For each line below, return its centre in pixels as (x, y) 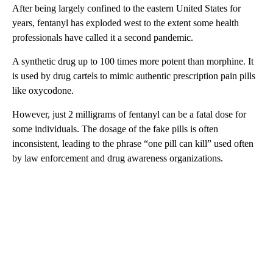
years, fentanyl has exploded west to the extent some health (126, 23)
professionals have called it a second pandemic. (103, 37)
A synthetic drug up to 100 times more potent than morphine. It (133, 61)
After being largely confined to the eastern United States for (126, 8)
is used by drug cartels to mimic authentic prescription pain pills (134, 76)
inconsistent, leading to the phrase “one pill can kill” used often (133, 143)
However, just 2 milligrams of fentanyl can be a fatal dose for (129, 114)
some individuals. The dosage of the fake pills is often (115, 129)
